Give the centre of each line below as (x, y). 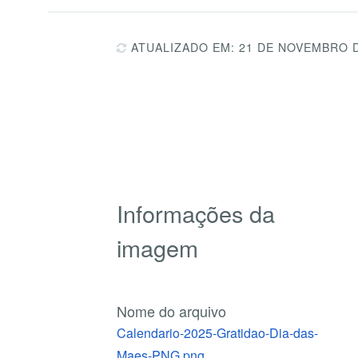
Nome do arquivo (172, 310)
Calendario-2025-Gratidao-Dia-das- (218, 332)
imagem (158, 248)
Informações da (196, 213)
